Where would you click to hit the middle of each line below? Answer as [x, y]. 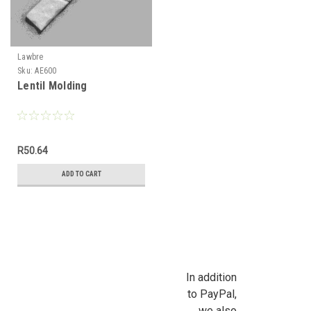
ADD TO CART [81, 174]
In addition [211, 277]
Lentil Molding [52, 86]
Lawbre [31, 57]
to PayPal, [212, 294]
